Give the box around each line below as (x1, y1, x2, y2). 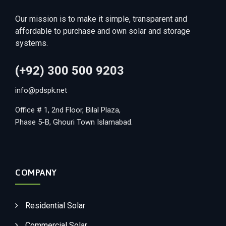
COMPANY (15, 167, 57, 178)
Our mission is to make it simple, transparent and (15, 14, 187, 24)
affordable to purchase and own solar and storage (15, 26, 190, 36)
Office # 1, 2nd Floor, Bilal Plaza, (15, 105, 121, 115)
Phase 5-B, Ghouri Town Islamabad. (15, 117, 133, 127)
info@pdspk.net (15, 85, 67, 95)
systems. (15, 38, 48, 48)
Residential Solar (25, 200, 85, 210)
